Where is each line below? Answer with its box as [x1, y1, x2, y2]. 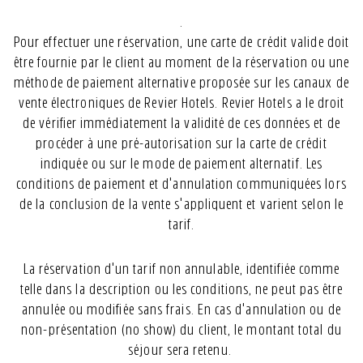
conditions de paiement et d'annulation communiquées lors [16, 177, 347, 191]
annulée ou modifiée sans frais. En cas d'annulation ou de [22, 302, 341, 317]
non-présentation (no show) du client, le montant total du [21, 322, 342, 337]
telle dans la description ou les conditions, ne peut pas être [19, 282, 344, 297]
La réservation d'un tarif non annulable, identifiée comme [23, 262, 340, 276]
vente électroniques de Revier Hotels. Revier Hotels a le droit [18, 96, 345, 110]
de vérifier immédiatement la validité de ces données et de [23, 116, 340, 130]
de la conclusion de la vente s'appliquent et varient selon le [19, 197, 344, 211]
